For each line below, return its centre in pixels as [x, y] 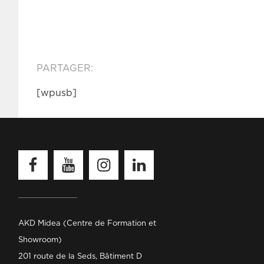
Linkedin [143, 154]
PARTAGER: [65, 68]
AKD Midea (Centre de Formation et [87, 224]
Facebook [39, 154]
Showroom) [40, 240]
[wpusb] [57, 93]
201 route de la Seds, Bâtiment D [80, 257]
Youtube [72, 154]
